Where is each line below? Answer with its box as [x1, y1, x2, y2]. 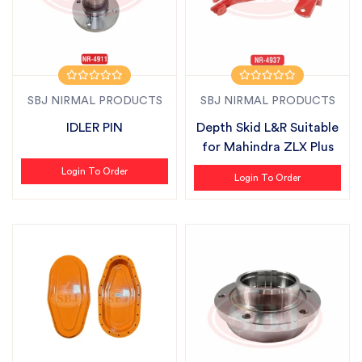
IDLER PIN [66, 121, 123, 134]
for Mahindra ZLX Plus [201, 141, 334, 154]
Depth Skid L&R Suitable [196, 121, 339, 134]
